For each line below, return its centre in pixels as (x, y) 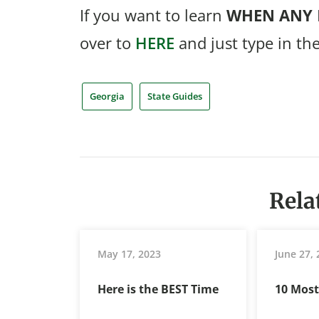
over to (108, 42)
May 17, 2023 (129, 254)
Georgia (107, 96)
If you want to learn (153, 15)
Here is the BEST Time (158, 289)
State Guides (175, 96)
